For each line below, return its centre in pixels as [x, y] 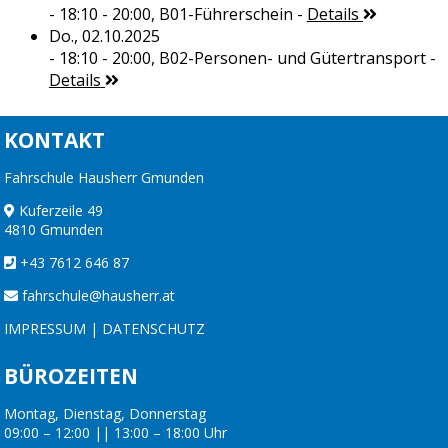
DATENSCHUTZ [153, 329]
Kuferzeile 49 [59, 211]
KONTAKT [54, 140]
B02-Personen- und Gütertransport [292, 58]
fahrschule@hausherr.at [98, 296]
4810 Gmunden [53, 230]
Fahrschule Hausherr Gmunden [104, 178]
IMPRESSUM [45, 329]
